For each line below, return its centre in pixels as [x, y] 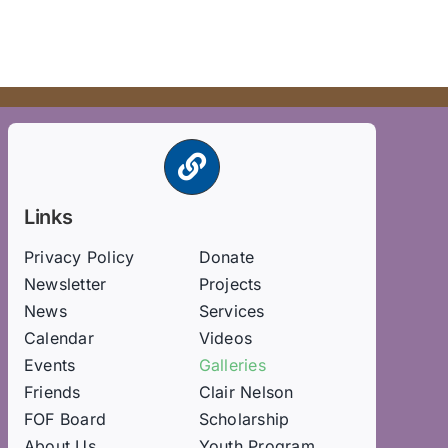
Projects [230, 284]
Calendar [58, 338]
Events [49, 365]
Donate [226, 257]
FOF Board [65, 419]
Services [231, 311]
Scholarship [244, 419]
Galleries [232, 365]
